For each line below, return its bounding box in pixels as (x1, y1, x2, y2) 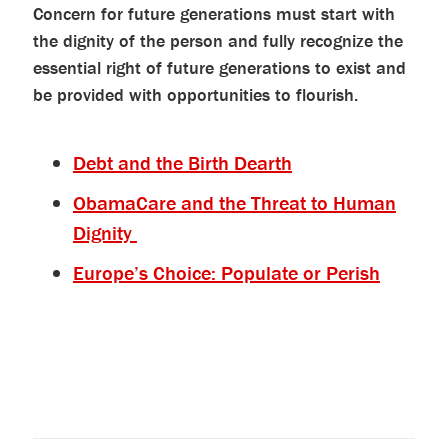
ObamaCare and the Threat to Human (72, 190, 396, 215)
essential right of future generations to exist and (32, 56, 406, 79)
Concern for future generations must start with (32, 2, 395, 25)
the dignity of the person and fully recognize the (32, 29, 403, 52)
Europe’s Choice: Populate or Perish (72, 260, 380, 285)
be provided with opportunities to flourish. (32, 83, 358, 106)
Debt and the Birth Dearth (72, 150, 292, 175)
